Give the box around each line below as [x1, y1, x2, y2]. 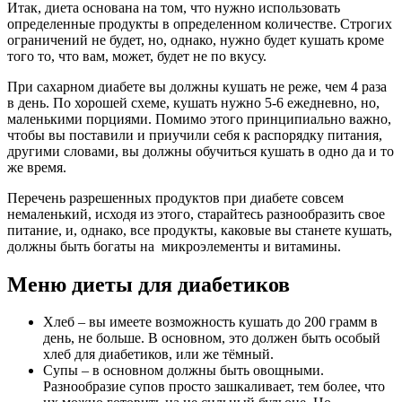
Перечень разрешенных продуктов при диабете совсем [7, 189, 344, 205]
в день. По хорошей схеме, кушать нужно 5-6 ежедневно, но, [7, 94, 380, 110]
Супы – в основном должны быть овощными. [43, 363, 324, 379]
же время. [7, 159, 66, 175]
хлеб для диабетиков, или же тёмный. [43, 346, 274, 363]
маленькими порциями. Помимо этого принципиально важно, [7, 110, 391, 127]
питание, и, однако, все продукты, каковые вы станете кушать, [7, 222, 392, 238]
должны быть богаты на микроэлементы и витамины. [7, 238, 341, 254]
